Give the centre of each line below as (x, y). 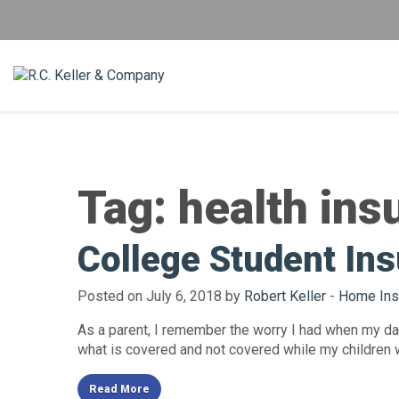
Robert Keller (285, 296)
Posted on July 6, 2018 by (161, 296)
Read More (119, 390)
